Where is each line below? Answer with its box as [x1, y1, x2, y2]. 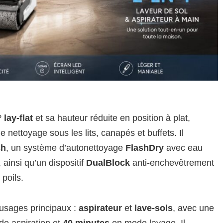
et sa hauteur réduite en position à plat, [33, 112, 190, 123]
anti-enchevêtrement [130, 157, 214, 168]
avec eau [164, 142, 203, 153]
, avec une [173, 203, 214, 213]
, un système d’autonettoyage [6, 142, 125, 153]
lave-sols [134, 203, 173, 213]
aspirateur [79, 203, 122, 213]
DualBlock [86, 157, 130, 168]
